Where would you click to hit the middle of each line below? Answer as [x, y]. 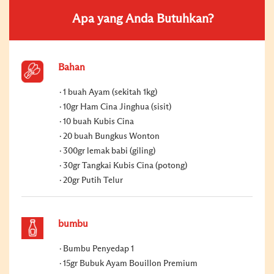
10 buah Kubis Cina [98, 121]
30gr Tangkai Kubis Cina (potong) [125, 165]
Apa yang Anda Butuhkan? [143, 19]
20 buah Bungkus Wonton [111, 136]
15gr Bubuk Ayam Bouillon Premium [130, 263]
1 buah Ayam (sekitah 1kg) [110, 92]
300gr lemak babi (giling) [109, 151]
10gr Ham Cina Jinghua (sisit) [117, 107]
